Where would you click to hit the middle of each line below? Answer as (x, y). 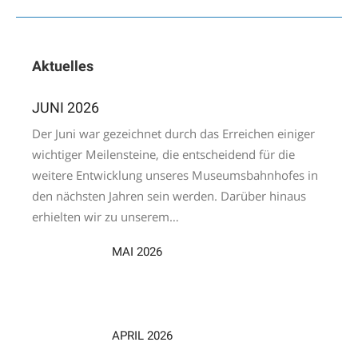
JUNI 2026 (66, 107)
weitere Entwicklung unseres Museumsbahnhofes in (175, 175)
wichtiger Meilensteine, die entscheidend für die (163, 154)
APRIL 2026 (142, 335)
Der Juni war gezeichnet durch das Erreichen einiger (173, 133)
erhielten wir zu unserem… (105, 216)
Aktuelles (63, 66)
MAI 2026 (137, 251)
